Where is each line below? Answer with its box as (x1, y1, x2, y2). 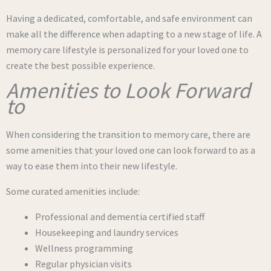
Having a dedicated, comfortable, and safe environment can (6, 12, 252, 24)
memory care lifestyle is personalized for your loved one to (6, 44, 249, 56)
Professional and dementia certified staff (35, 211, 204, 223)
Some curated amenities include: (6, 185, 140, 197)
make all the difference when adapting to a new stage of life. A (6, 28, 262, 40)
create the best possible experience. (6, 59, 155, 71)
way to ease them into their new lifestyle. (6, 160, 177, 172)
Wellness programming (35, 242, 133, 254)
